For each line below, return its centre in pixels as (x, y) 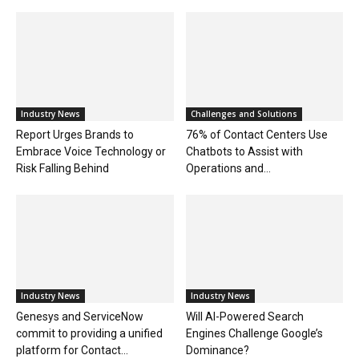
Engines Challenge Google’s (254, 333)
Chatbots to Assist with (244, 151)
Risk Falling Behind (63, 168)
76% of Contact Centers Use (256, 134)
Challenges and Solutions (244, 113)
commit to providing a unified (89, 333)
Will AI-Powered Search (244, 316)
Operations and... (228, 168)
